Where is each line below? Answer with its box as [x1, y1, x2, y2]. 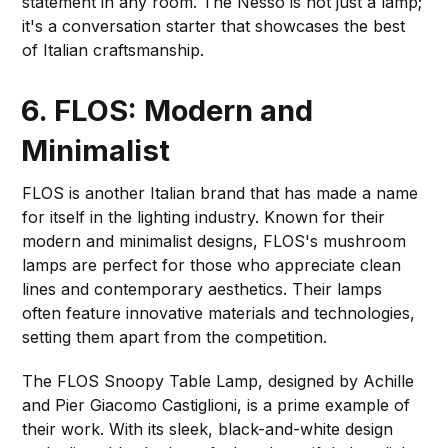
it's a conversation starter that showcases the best [22, 15, 406, 36]
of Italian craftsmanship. [22, 39, 205, 60]
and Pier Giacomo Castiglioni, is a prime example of [22, 394, 411, 415]
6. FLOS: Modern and [21, 92, 314, 128]
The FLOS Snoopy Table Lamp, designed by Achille [22, 370, 415, 391]
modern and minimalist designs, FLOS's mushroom [22, 230, 407, 251]
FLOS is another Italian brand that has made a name [22, 182, 419, 203]
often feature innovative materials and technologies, [22, 302, 416, 323]
